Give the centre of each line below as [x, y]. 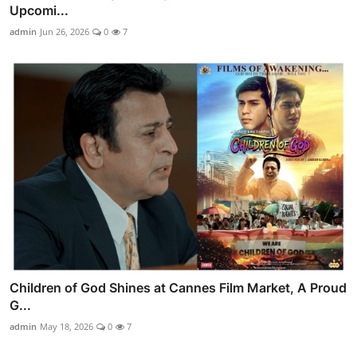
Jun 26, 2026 [65, 31]
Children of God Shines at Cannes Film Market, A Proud [178, 288]
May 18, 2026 [67, 327]
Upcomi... [39, 10]
